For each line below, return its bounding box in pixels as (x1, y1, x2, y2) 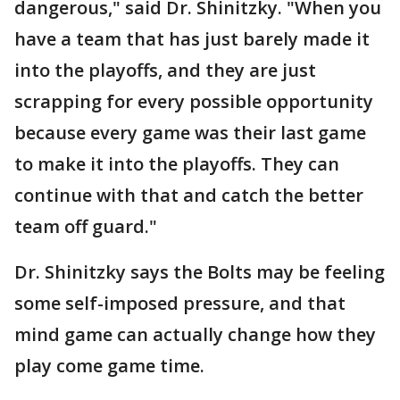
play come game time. (14, 354, 209, 378)
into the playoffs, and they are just (14, 58, 316, 82)
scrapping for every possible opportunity (14, 89, 373, 113)
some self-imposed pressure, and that (14, 291, 346, 315)
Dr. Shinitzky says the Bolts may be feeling (14, 260, 385, 284)
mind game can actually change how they (14, 322, 376, 346)
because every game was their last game (14, 121, 366, 145)
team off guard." (14, 214, 162, 238)
